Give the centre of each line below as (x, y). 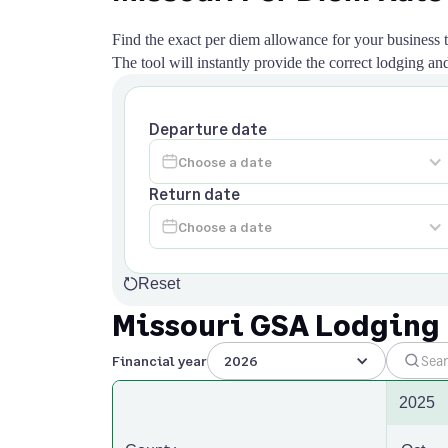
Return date (194, 193)
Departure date (208, 128)
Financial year (159, 360)
